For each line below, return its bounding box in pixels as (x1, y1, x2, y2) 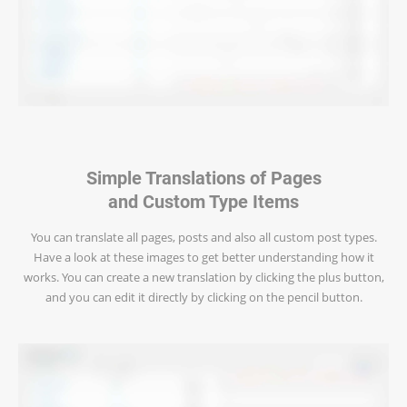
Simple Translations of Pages (85, 164, 322, 190)
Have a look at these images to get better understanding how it (33, 248, 374, 265)
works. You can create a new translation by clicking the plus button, (23, 268, 384, 285)
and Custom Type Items (108, 188, 299, 213)
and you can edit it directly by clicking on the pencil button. (45, 288, 362, 305)
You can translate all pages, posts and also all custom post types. (30, 228, 377, 245)
